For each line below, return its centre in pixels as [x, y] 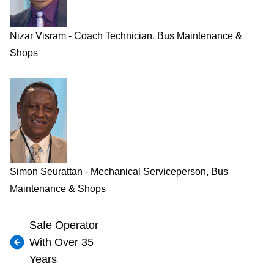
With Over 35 [61, 242]
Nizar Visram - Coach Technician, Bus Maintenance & [126, 36]
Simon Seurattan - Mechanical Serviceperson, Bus [119, 172]
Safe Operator [64, 225]
